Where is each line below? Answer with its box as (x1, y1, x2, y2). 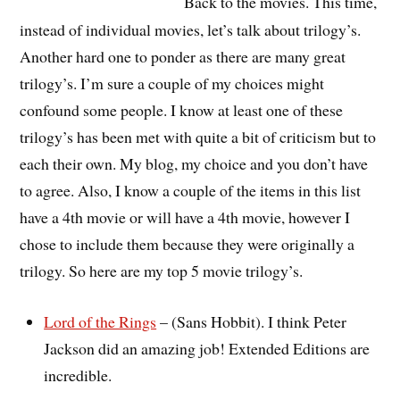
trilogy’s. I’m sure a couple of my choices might (20, 71, 325, 94)
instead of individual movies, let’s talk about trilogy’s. (20, 18, 362, 40)
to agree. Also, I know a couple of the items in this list (20, 179, 362, 201)
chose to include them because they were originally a (20, 232, 355, 254)
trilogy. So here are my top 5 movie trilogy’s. (20, 259, 304, 281)
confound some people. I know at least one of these (20, 98, 344, 121)
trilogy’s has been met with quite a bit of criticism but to (20, 125, 377, 147)
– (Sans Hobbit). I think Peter (156, 310, 347, 332)
